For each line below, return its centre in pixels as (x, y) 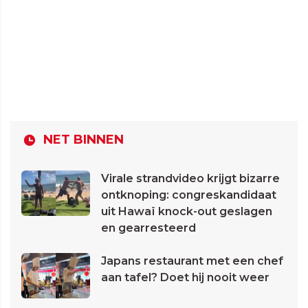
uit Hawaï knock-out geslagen (187, 211)
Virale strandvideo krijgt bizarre (190, 178)
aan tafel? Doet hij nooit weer (185, 277)
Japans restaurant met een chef (192, 261)
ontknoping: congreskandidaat (189, 195)
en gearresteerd (148, 228)
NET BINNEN (84, 139)
